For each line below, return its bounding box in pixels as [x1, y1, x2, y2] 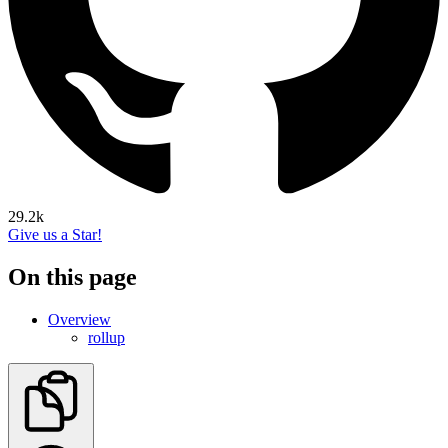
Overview [48, 310, 111, 328]
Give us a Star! [8, 226, 102, 244]
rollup [88, 328, 125, 346]
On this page [8, 263, 137, 290]
